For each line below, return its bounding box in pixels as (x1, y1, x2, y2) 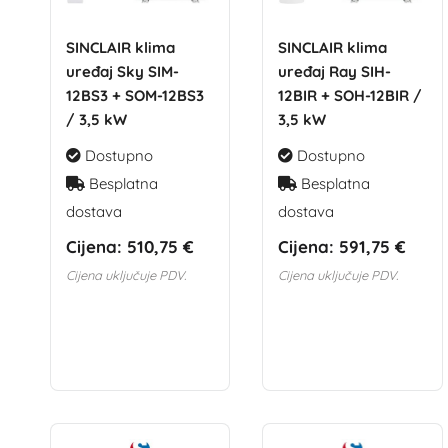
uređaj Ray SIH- (278, 61, 392, 81)
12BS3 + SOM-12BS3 (65, 85, 204, 105)
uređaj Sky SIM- (65, 61, 179, 81)
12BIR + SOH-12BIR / (278, 85, 423, 105)
